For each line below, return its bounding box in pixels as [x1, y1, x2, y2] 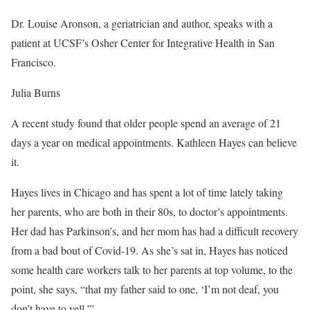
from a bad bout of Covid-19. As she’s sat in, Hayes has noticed [11, 242, 288, 257]
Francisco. [11, 54, 56, 69]
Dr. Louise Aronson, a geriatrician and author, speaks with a [11, 15, 273, 30]
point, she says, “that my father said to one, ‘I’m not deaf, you [11, 281, 279, 296]
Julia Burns [11, 84, 60, 100]
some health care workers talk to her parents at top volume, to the [11, 262, 293, 277]
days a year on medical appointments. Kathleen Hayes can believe [11, 134, 297, 149]
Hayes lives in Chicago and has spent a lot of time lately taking [11, 184, 283, 199]
